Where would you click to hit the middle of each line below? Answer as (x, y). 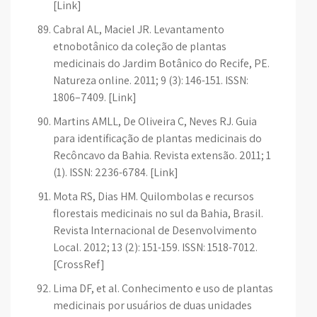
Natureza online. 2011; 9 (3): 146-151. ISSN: (151, 80)
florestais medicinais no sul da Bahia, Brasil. (158, 213)
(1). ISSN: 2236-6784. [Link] (116, 172)
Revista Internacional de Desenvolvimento (155, 230)
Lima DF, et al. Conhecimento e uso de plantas (163, 288)
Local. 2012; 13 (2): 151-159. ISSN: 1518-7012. (155, 247)
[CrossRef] (79, 264)
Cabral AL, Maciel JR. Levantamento (139, 29)
